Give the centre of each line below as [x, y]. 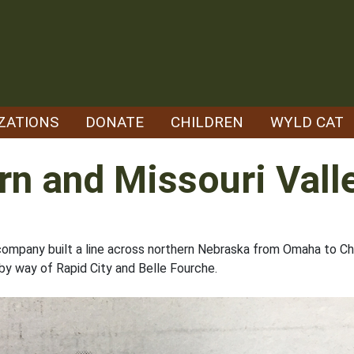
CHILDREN [207, 122]
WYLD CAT [307, 122]
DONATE [115, 122]
